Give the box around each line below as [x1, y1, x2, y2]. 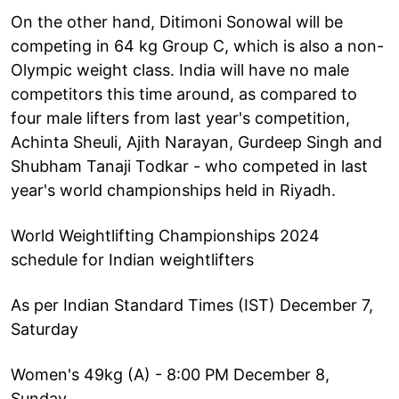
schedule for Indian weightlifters [11, 249, 254, 269]
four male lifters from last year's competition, [11, 108, 350, 127]
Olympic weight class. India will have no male [11, 60, 349, 79]
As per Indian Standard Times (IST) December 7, [11, 295, 373, 314]
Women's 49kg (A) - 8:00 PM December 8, [11, 364, 330, 384]
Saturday [11, 319, 78, 338]
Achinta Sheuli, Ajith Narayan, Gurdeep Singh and [11, 132, 382, 151]
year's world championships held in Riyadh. [11, 180, 336, 199]
